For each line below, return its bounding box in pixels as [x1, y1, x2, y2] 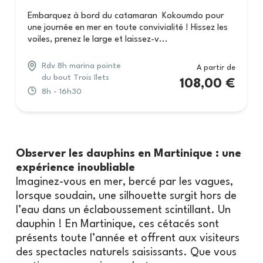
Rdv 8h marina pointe [41, 62, 121, 70]
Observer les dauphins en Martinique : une [15, 148, 241, 159]
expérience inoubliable [15, 162, 135, 173]
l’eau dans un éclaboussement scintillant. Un [15, 204, 231, 215]
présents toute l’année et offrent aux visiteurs [15, 232, 240, 244]
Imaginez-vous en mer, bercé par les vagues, [15, 176, 233, 187]
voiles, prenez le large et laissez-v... [27, 35, 168, 45]
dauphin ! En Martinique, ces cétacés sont [15, 218, 219, 230]
